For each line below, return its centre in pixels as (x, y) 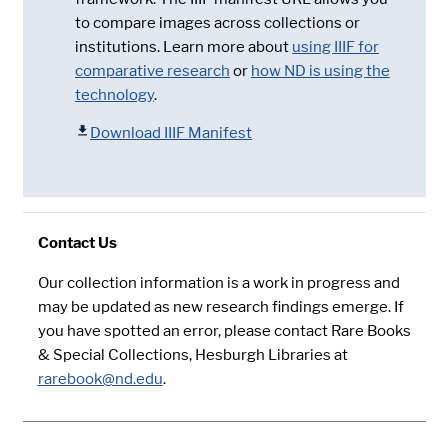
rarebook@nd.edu (100, 379)
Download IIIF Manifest (171, 133)
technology (114, 95)
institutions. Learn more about (182, 47)
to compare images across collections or (217, 23)
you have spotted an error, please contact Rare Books (224, 331)
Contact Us (77, 243)
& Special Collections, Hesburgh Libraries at (192, 355)
